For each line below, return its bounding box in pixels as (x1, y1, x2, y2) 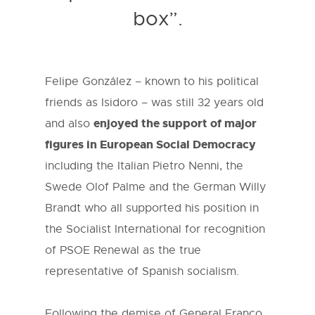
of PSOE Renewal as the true (45, 243, 201, 258)
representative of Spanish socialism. (45, 264, 239, 279)
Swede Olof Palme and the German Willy (45, 180, 266, 195)
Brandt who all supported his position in (45, 201, 259, 216)
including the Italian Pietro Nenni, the (45, 159, 243, 174)
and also (45, 117, 94, 131)
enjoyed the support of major (94, 116, 257, 131)
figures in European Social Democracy (45, 137, 256, 153)
